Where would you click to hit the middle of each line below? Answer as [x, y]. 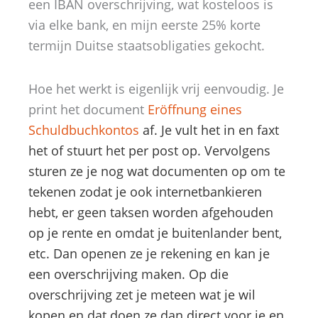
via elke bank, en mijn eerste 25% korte [144, 25]
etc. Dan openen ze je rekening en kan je [149, 253]
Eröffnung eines [195, 109]
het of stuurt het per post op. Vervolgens [149, 150]
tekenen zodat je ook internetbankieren [145, 191]
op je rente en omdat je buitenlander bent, [155, 232]
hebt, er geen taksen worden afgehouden [151, 212]
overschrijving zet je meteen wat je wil [142, 294]
